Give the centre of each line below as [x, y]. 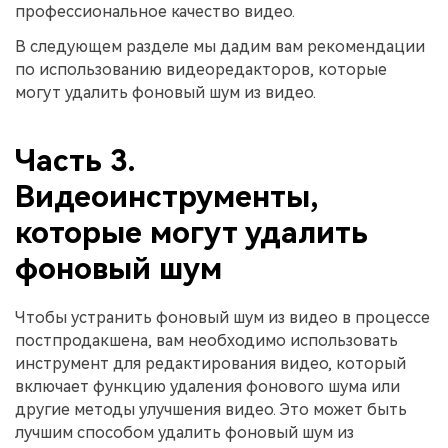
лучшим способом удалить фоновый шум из [184, 432]
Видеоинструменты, [166, 196]
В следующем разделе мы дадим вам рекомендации [220, 47]
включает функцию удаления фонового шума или [207, 386]
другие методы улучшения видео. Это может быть [211, 409]
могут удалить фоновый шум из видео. [165, 93]
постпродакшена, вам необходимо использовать [206, 340]
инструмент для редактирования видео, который [210, 363]
